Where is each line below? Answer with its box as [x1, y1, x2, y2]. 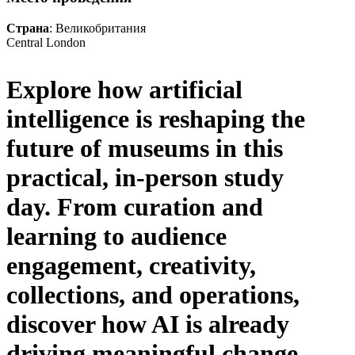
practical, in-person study [6, 162, 284, 192]
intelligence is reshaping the [6, 104, 305, 133]
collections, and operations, [6, 280, 300, 309]
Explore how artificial [6, 74, 242, 104]
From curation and [57, 192, 263, 221]
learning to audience [6, 221, 227, 250]
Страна [6, 21, 49, 35]
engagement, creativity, [6, 250, 256, 280]
